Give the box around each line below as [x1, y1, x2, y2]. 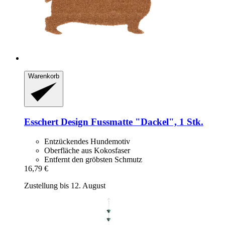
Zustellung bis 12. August [24, 181, 105, 190]
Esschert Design [24, 117, 88, 128]
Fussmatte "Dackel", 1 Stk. [88, 117, 203, 128]
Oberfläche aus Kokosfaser [44, 146, 130, 155]
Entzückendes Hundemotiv [44, 137, 130, 146]
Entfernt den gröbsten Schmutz [44, 155, 142, 164]
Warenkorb [28, 72, 59, 80]
